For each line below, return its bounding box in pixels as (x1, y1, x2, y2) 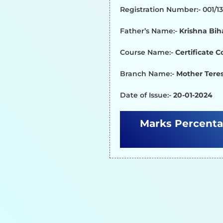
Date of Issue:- (119, 91, 173, 100)
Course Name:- (119, 48, 175, 57)
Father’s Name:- (119, 26, 179, 35)
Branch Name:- (119, 69, 176, 78)
